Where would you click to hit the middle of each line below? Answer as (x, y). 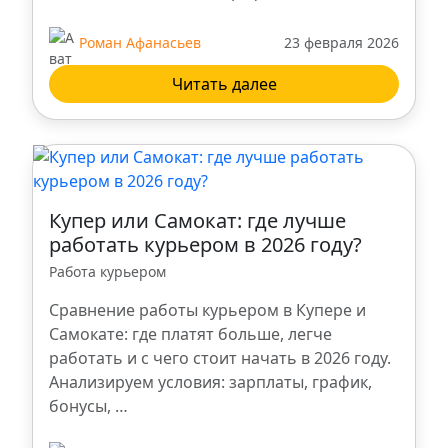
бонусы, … (88, 406)
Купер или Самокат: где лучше (197, 221)
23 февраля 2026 (341, 42)
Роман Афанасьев (140, 42)
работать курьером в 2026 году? (205, 245)
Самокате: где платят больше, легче (190, 334)
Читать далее (224, 84)
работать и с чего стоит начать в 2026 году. (220, 358)
